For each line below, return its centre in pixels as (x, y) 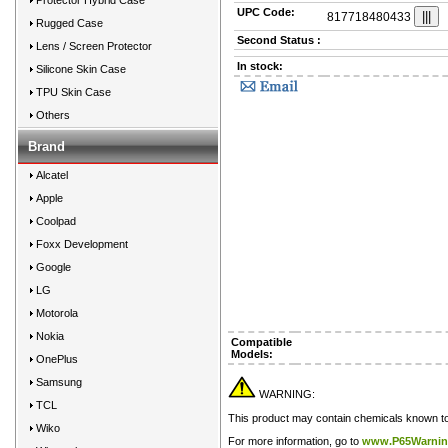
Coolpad (56, 221)
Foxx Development (82, 244)
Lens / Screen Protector (94, 46)
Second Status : (279, 40)
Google (53, 267)
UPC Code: (266, 12)
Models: (252, 354)
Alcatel (52, 175)
